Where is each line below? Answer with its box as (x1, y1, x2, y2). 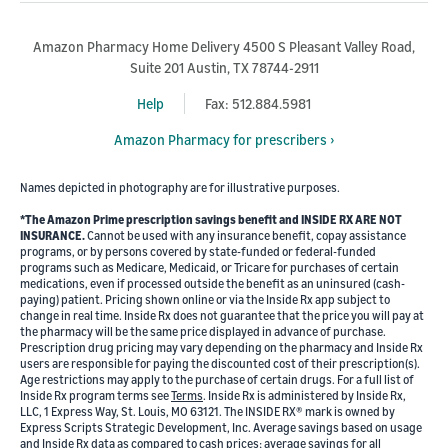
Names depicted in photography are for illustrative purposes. (20, 180, 340, 196)
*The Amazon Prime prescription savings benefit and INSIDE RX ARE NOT (20, 212, 402, 228)
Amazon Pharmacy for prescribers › (114, 131, 334, 149)
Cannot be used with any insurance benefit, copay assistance (85, 228, 406, 244)
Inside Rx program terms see (20, 388, 171, 404)
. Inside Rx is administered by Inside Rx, (203, 388, 406, 404)
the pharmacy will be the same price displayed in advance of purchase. (20, 324, 386, 340)
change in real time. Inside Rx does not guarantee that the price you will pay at (20, 308, 424, 324)
